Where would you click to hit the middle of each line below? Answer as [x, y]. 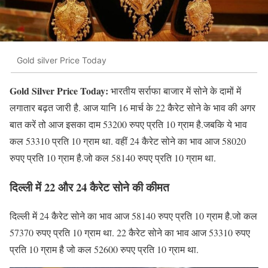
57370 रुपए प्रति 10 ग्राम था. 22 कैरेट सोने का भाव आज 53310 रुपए [130, 233]
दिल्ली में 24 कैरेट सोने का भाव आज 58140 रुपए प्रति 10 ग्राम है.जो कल [133, 216]
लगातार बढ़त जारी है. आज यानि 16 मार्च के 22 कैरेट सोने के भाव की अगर [133, 108]
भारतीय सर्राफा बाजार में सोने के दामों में [175, 91]
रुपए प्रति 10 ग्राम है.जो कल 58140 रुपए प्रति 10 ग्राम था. [113, 158]
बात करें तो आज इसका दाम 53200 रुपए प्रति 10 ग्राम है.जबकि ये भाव [128, 124]
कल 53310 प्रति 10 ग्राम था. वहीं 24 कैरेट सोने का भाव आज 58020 [128, 141]
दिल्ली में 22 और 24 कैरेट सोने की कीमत [89, 187]
